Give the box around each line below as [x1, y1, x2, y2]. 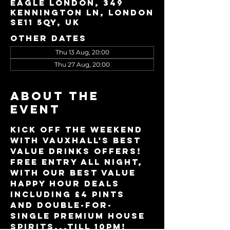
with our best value [10, 167, 140, 178]
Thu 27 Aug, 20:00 [54, 61, 110, 68]
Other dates [10, 33, 87, 43]
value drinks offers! [10, 146, 142, 156]
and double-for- [10, 200, 112, 210]
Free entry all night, [10, 157, 146, 167]
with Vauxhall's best [10, 135, 145, 145]
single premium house [10, 210, 149, 221]
